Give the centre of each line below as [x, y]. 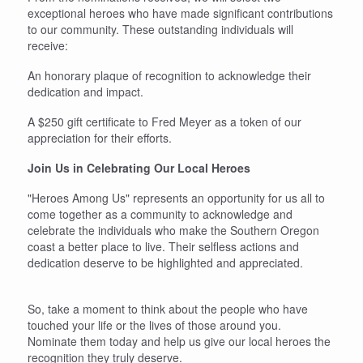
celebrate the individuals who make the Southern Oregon [173, 230]
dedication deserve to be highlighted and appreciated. [165, 262]
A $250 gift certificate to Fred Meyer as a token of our [164, 121]
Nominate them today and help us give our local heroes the [179, 341]
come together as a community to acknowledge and [160, 214]
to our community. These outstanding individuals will [160, 29]
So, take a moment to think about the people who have [168, 308]
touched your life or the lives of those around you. [154, 325]
